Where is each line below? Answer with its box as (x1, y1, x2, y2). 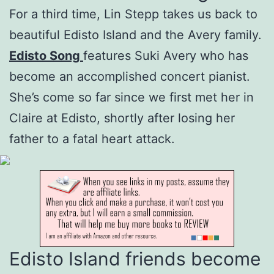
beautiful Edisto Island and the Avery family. (9, 27, 262, 42)
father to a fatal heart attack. (9, 131, 175, 146)
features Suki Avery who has (83, 48, 248, 63)
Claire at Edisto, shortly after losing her (9, 110, 235, 125)
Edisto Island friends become (9, 247, 261, 270)
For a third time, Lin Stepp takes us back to (9, 6, 257, 21)
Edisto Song (9, 48, 83, 63)
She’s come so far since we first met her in (9, 89, 254, 105)
